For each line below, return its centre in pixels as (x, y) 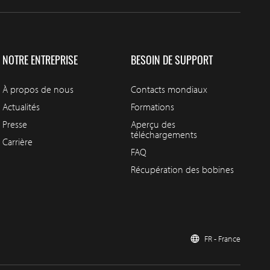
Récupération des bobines (182, 169)
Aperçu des (153, 124)
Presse (14, 124)
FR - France (223, 238)
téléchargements (164, 134)
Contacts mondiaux (169, 89)
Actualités (21, 106)
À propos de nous (38, 89)
